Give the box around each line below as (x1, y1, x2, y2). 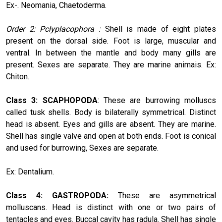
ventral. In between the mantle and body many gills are (6, 48, 216, 57)
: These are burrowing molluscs (97, 95, 217, 105)
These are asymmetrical (118, 190, 216, 200)
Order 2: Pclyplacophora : (6, 24, 105, 34)
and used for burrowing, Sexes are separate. (6, 143, 159, 153)
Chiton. (6, 71, 29, 81)
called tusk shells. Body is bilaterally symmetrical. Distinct (6, 107, 216, 117)
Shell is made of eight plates (105, 24, 217, 34)
